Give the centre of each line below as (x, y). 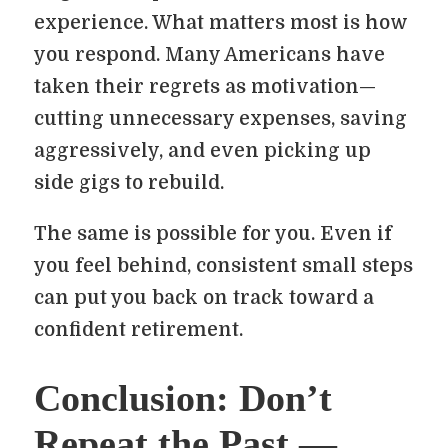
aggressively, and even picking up (202, 151)
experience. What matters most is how (221, 23)
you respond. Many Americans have (209, 55)
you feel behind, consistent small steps (223, 266)
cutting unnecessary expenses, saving (220, 119)
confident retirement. (138, 330)
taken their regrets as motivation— (205, 87)
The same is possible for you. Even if (213, 234)
